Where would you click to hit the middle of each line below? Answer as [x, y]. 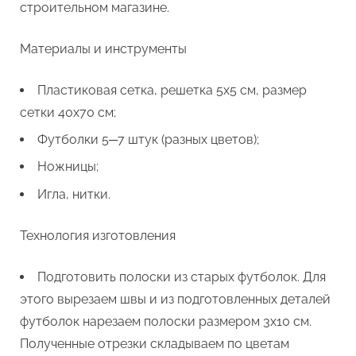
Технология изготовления [98, 235]
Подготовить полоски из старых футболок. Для [182, 277]
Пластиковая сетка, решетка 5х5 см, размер [172, 90]
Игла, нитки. [74, 194]
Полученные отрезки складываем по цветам [155, 343]
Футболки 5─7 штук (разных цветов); [148, 140]
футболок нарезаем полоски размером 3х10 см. [166, 321]
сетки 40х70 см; [68, 112]
